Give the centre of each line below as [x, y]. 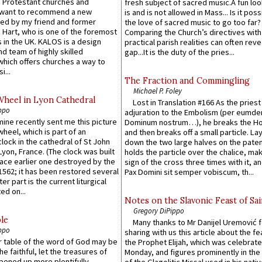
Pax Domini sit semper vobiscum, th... [189, 172]
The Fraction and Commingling [187, 80]
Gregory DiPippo [159, 211]
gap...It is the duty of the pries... [180, 52]
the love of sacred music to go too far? [193, 22]
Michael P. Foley [158, 90]
